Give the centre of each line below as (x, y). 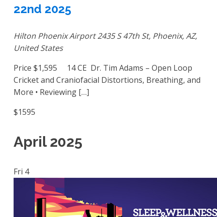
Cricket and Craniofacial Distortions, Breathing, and (107, 80)
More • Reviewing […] (51, 92)
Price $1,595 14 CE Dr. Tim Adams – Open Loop (103, 68)
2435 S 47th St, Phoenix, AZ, (147, 36)
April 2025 (48, 141)
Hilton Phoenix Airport (55, 36)
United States (38, 48)
